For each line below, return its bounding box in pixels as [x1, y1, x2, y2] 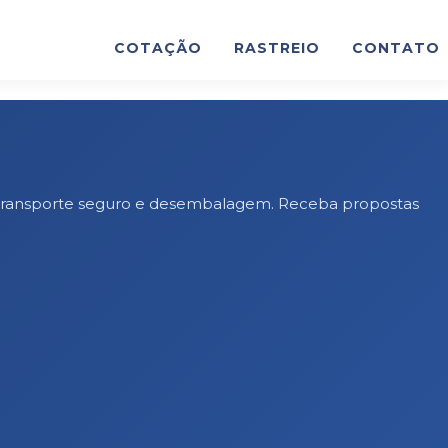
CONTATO [352, 39, 440, 57]
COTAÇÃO [114, 39, 202, 57]
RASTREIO [234, 39, 320, 57]
